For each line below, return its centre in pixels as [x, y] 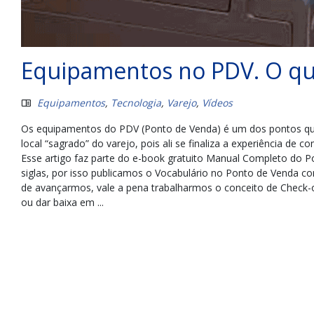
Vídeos [217, 102]
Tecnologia [136, 102]
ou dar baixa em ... [62, 202]
